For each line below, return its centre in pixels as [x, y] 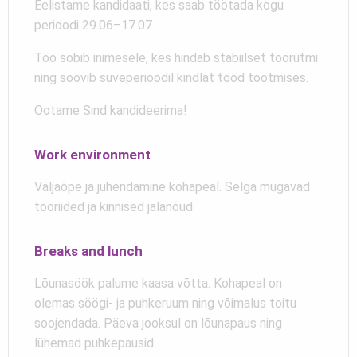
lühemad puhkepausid [94, 343]
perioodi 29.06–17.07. [94, 25]
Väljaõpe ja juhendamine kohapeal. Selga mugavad [172, 186]
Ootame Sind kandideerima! [111, 110]
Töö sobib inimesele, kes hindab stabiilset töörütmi [176, 57]
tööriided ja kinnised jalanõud [114, 206]
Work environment [92, 154]
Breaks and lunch [88, 251]
